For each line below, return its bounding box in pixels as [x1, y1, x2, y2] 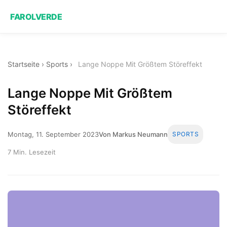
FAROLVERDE [10, 11, 62, 22]
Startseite [8, 60, 40, 68]
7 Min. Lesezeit [8, 147, 56, 156]
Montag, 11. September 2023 [8, 130, 99, 138]
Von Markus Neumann [99, 130, 168, 138]
